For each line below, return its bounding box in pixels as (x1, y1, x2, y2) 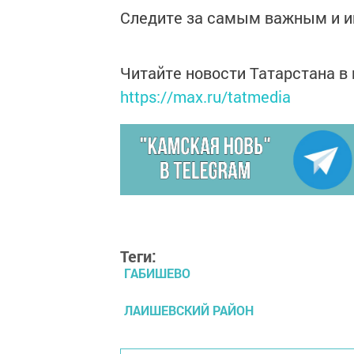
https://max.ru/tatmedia (120, 86, 291, 107)
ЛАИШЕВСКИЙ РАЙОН (124, 302, 254, 319)
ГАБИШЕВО (124, 265, 190, 282)
